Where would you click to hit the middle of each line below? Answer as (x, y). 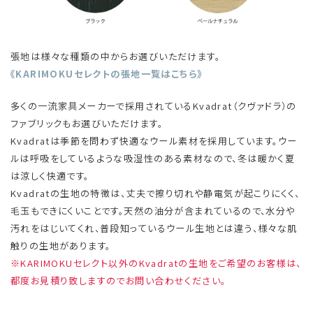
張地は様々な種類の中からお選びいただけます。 (115, 56)
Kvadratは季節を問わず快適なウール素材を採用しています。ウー (154, 140)
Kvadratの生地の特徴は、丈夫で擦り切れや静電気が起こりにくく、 (155, 193)
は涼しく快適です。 (50, 175)
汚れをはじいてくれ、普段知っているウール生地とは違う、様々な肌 (154, 228)
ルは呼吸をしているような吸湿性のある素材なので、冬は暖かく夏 (153, 158)
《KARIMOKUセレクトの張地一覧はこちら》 (107, 73)
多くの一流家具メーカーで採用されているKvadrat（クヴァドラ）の (154, 105)
